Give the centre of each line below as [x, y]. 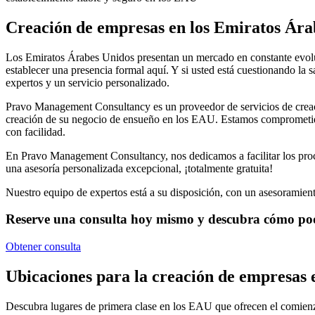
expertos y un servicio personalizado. [88, 82]
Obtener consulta [43, 247]
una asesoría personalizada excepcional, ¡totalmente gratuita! [139, 168]
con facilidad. [36, 131]
